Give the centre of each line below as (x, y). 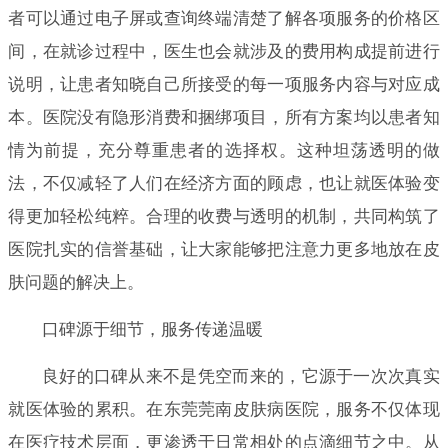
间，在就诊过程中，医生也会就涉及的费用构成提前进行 (224, 51)
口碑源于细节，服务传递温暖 (152, 329)
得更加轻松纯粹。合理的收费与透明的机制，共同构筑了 (224, 216)
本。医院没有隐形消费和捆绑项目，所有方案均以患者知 (224, 117)
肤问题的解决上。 (76, 282)
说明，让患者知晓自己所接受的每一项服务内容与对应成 (224, 84)
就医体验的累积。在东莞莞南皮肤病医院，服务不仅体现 (224, 409)
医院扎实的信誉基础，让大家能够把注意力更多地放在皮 (224, 249)
